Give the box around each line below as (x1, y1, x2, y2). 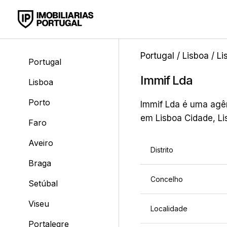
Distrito (150, 145, 173, 155)
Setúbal (28, 178, 58, 188)
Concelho (150, 175, 183, 184)
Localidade (150, 204, 187, 213)
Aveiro (28, 138, 53, 148)
